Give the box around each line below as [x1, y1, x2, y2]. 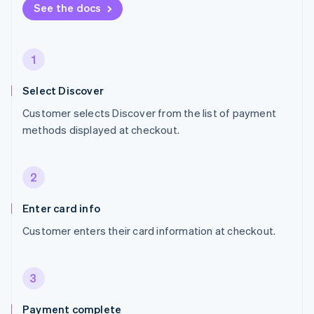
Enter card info [22, 201, 100, 216]
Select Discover [22, 83, 104, 98]
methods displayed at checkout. [22, 123, 179, 137]
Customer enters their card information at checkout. [22, 224, 276, 238]
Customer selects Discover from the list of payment [22, 106, 277, 121]
